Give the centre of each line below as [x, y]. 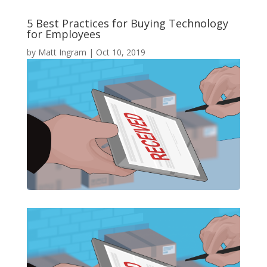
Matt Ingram [62, 52]
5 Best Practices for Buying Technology [127, 24]
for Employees [63, 34]
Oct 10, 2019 [120, 52]
